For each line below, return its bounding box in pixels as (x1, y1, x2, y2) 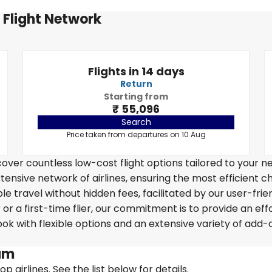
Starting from (104, 90, 168, 103)
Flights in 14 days (87, 64, 185, 79)
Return (120, 78, 152, 90)
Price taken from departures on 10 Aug (66, 129, 206, 140)
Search (121, 116, 151, 128)
